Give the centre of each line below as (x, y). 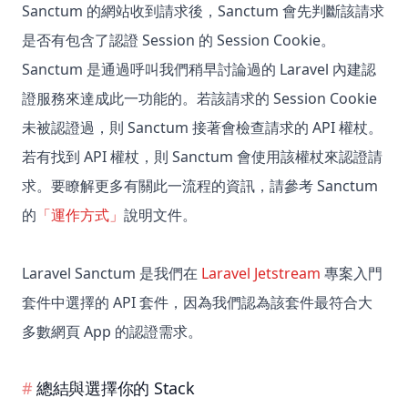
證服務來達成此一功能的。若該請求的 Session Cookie (199, 99)
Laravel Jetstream (261, 274)
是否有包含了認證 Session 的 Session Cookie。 (178, 41)
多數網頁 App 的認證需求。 (112, 332)
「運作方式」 (80, 215)
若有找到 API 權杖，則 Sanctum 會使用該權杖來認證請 (202, 157)
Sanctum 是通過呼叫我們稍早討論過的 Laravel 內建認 (199, 70)
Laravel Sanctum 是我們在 (112, 274)
